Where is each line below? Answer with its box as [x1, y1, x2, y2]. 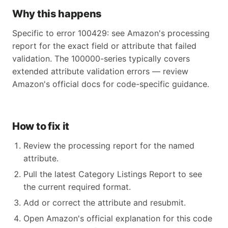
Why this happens [12, 8, 102, 20]
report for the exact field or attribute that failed [12, 41, 196, 51]
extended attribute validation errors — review [12, 66, 188, 76]
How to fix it [12, 120, 70, 132]
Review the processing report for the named [23, 140, 194, 151]
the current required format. [23, 182, 131, 192]
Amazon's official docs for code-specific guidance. [12, 79, 209, 89]
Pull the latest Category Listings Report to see [23, 169, 202, 179]
